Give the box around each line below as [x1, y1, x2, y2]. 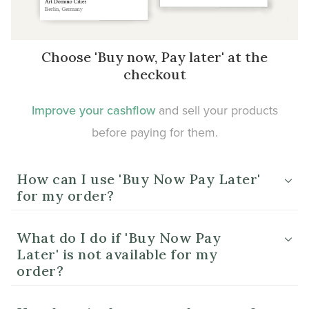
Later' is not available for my [17, 246, 217, 263]
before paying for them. [91, 123, 218, 141]
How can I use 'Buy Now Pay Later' [17, 170, 261, 188]
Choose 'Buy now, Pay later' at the [41, 48, 268, 66]
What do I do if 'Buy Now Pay [17, 229, 221, 247]
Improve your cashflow [31, 101, 159, 119]
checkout [123, 66, 186, 83]
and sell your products [158, 101, 278, 119]
